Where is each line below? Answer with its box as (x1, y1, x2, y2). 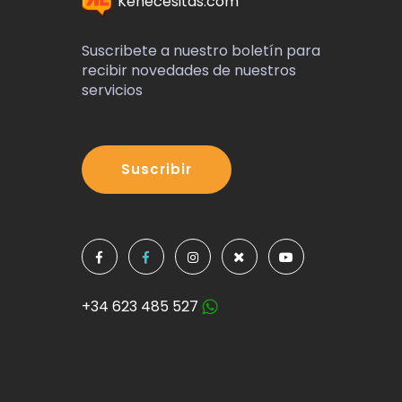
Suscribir (120, 160, 192, 179)
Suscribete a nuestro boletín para (81, 40, 320, 61)
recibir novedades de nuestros (81, 60, 296, 81)
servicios (81, 80, 143, 100)
